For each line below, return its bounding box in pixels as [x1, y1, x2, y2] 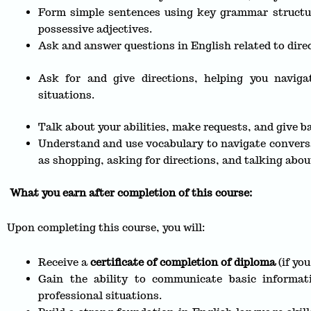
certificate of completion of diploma [90, 255, 278, 269]
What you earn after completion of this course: [7, 185, 252, 199]
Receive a [38, 255, 90, 269]
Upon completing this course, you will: [7, 221, 205, 234]
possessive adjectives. [38, 22, 152, 36]
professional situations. [38, 289, 162, 303]
